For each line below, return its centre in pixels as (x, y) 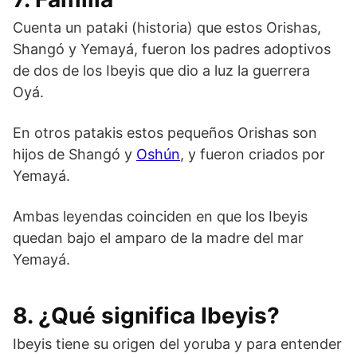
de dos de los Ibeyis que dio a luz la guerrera (161, 70)
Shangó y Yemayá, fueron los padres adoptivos (172, 49)
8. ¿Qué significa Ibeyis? (146, 315)
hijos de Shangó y (75, 154)
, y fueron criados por (253, 154)
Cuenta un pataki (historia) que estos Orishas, (167, 27)
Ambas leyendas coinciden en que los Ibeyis (160, 216)
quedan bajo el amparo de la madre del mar (158, 237)
